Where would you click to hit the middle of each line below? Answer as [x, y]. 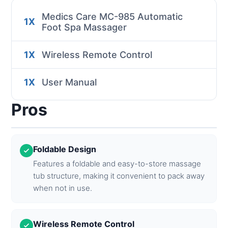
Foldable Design [65, 149]
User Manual [69, 82]
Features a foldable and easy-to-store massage [117, 163]
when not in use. [63, 188]
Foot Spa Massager [84, 27]
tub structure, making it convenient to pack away [119, 176]
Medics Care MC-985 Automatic [112, 16]
